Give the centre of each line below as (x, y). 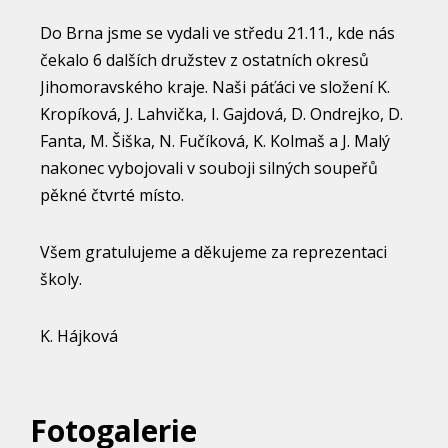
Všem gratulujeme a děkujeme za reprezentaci (213, 252)
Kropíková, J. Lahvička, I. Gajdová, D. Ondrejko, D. (221, 114)
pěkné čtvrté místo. (114, 195)
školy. (63, 279)
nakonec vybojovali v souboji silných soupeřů (209, 168)
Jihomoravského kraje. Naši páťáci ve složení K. (215, 87)
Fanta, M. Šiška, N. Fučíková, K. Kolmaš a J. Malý (215, 141)
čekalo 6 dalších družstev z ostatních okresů (204, 60)
